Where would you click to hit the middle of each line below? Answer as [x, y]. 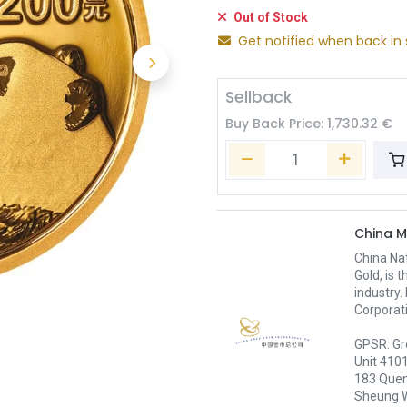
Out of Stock [269, 18]
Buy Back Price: [276, 124]
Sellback [258, 98]
